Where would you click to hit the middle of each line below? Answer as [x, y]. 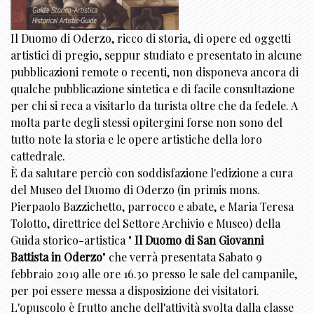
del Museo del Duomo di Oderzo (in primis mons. [135, 190]
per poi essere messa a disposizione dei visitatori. [135, 291]
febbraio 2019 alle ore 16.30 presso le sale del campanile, [154, 274]
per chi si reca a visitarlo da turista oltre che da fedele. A [154, 106]
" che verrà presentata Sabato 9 [182, 257]
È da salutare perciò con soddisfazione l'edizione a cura [152, 173]
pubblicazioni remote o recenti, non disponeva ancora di [155, 72]
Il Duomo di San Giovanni [198, 240]
